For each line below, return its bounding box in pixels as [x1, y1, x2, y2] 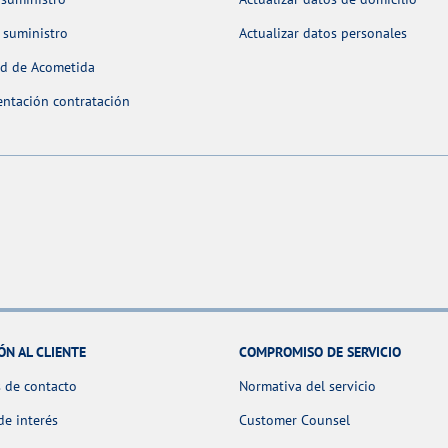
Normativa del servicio [239, 376, 376, 395]
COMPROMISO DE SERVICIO [239, 342, 401, 361]
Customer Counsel [239, 410, 350, 429]
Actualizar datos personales [239, 24, 407, 43]
